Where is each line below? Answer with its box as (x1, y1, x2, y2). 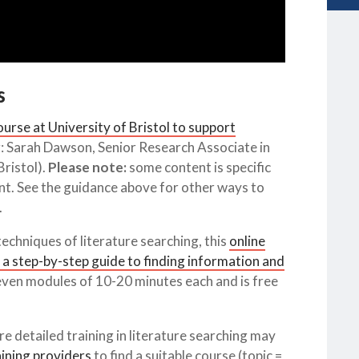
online (229, 232, 265, 250)
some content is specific (127, 159, 271, 176)
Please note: (48, 159, 127, 176)
